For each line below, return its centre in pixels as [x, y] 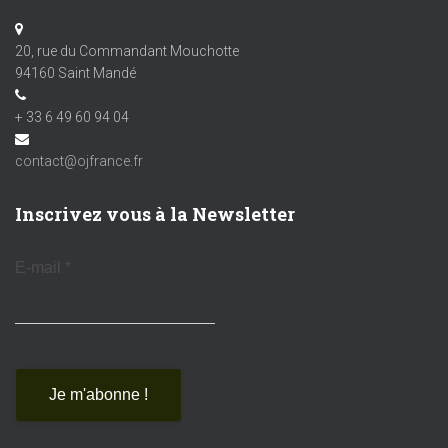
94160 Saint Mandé [75, 73]
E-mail [40, 268]
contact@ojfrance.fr [79, 161]
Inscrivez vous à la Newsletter [155, 214]
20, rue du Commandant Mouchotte [127, 51]
